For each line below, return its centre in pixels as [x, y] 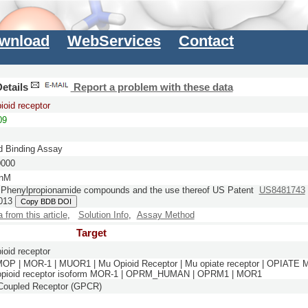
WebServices [114, 41]
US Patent [233, 190]
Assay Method [165, 215]
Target [91, 233]
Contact [206, 41]
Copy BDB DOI [46, 202]
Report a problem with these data [152, 87]
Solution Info [103, 215]
